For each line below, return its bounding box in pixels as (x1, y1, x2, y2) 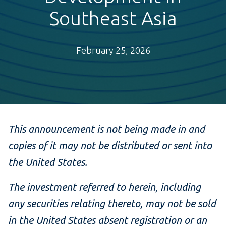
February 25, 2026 (76, 45, 150, 56)
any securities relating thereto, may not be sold (8, 198, 216, 210)
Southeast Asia (49, 8, 177, 29)
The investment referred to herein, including (8, 181, 201, 193)
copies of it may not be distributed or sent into (8, 140, 212, 152)
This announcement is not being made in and (8, 123, 205, 135)
